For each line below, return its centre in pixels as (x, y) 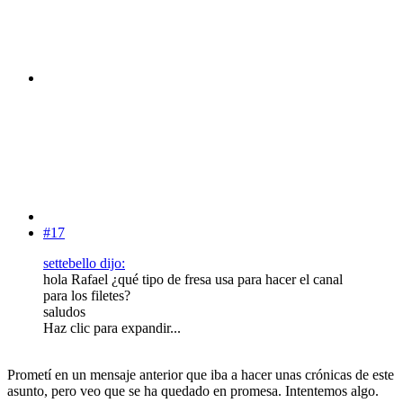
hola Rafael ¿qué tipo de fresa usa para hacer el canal (193, 280)
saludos (64, 312)
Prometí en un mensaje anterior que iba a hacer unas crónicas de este (201, 375)
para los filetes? (87, 296)
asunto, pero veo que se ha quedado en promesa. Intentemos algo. (193, 391)
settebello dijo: (84, 264)
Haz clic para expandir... (112, 328)
